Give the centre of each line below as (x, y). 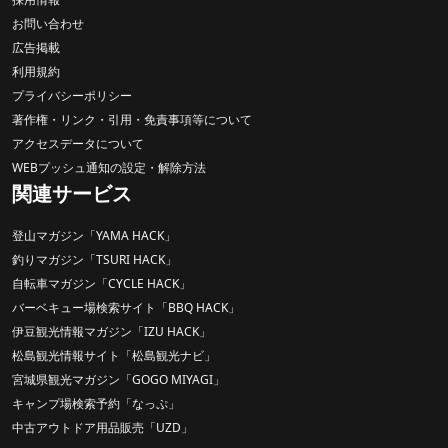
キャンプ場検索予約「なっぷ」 (96, 403)
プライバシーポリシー (72, 95)
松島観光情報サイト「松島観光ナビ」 (114, 355)
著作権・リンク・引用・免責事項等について (132, 119)
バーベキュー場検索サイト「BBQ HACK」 (126, 307)
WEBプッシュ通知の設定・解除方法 (109, 167)
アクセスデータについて (78, 143)
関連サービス (72, 193)
